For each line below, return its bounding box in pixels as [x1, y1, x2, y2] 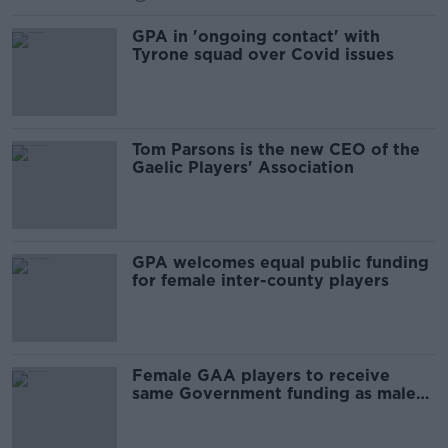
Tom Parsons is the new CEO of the [132, 140, 420, 159]
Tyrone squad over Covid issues [132, 45, 394, 64]
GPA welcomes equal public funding [132, 253, 429, 272]
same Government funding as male [132, 384, 416, 403]
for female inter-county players [132, 271, 389, 290]
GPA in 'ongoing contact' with [132, 27, 380, 46]
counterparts [132, 402, 238, 421]
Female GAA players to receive [132, 366, 390, 385]
